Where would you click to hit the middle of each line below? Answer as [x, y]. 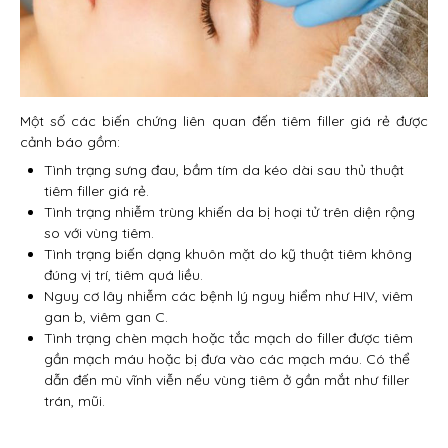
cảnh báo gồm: [70, 141]
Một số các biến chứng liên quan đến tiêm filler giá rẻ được [224, 120]
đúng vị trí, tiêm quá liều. [123, 274]
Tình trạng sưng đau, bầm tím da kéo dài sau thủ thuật [224, 169]
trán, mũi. [74, 400]
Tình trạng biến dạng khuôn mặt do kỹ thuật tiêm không [228, 253]
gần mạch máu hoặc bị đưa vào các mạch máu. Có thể [227, 358]
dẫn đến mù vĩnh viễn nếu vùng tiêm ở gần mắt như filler [226, 379]
